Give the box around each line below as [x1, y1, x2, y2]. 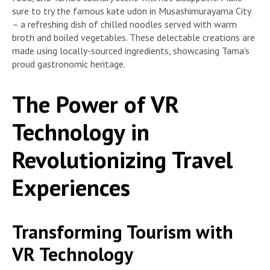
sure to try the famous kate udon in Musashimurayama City [12, 5, 251, 17]
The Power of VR [12, 88, 179, 119]
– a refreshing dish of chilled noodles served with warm [12, 18, 237, 31]
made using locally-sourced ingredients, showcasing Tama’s [12, 45, 250, 57]
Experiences [12, 171, 130, 202]
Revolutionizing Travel [12, 143, 233, 175]
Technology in [12, 116, 149, 147]
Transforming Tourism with [12, 219, 233, 245]
